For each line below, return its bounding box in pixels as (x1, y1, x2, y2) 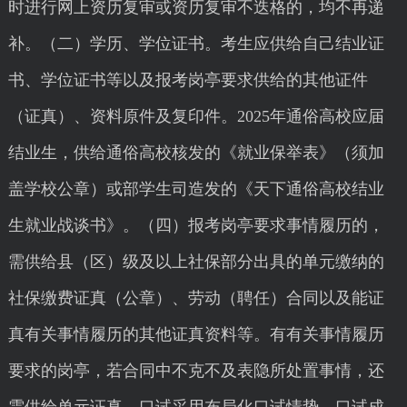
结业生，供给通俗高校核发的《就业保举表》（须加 (7, 144, 384, 162)
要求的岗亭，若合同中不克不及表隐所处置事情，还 (7, 362, 384, 380)
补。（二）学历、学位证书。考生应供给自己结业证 (7, 35, 384, 53)
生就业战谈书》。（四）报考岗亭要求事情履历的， (7, 216, 384, 234)
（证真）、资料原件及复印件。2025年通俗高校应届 (7, 107, 384, 125)
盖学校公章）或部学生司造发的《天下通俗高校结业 (7, 180, 384, 198)
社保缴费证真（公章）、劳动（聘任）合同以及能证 (7, 289, 384, 307)
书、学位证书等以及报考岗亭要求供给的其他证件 (7, 71, 368, 89)
